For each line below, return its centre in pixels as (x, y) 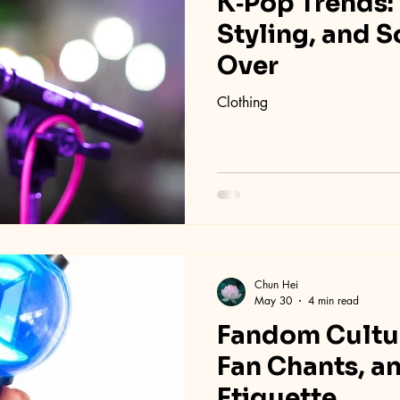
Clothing (242, 102)
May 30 (273, 301)
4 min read (333, 301)
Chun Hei (276, 285)
